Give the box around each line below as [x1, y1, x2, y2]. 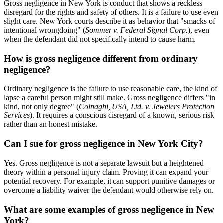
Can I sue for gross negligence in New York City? [4, 138, 203, 149]
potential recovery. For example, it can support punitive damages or [4, 176, 215, 185]
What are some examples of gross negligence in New [4, 204, 214, 215]
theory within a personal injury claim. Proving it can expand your [4, 167, 208, 176]
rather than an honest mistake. [4, 120, 97, 129]
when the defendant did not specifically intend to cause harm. [4, 35, 196, 44]
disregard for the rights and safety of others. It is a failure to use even [4, 8, 218, 17]
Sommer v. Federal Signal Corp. [85, 26, 188, 35]
